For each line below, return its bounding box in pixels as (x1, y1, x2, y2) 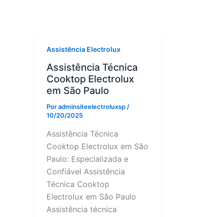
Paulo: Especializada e (46, 154, 128, 164)
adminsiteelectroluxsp (58, 103, 127, 111)
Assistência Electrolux (46, 45, 121, 54)
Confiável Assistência (46, 166, 125, 176)
